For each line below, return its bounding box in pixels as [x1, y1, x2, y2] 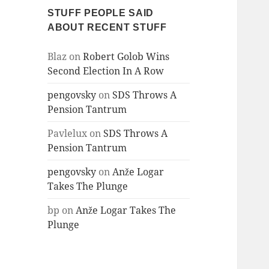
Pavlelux [47, 127, 88, 141]
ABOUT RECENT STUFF [47, 22, 167, 33]
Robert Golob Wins [83, 50, 170, 64]
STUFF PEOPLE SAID [47, 8, 154, 19]
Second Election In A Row [47, 64, 165, 78]
